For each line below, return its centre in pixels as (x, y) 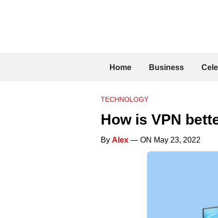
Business (166, 67)
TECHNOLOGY (125, 99)
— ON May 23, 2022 (164, 140)
